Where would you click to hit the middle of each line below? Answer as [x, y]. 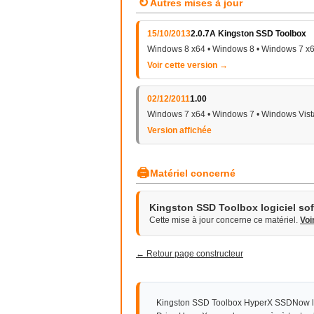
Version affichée [179, 130]
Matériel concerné [193, 173]
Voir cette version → [187, 65]
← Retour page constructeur [190, 254]
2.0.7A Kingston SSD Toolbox [248, 34]
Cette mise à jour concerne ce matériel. [225, 220]
